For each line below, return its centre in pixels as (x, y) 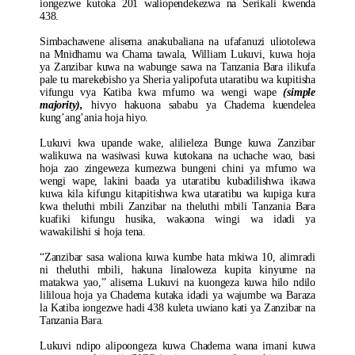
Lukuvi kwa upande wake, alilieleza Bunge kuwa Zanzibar (177, 143)
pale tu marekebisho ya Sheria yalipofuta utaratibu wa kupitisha (177, 80)
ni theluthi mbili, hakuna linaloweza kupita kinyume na (177, 270)
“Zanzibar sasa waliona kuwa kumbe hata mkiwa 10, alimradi (177, 257)
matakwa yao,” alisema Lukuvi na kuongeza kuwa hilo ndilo (177, 282)
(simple (299, 92)
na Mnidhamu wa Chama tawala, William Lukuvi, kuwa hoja (177, 54)
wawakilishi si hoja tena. (93, 232)
